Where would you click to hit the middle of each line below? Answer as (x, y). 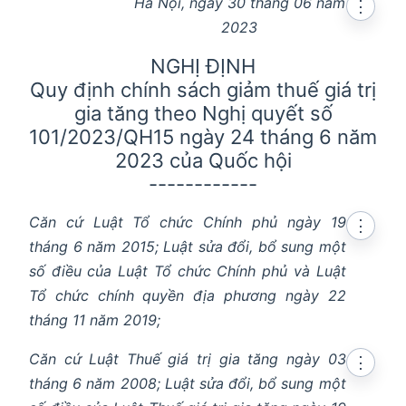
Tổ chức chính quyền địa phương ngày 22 (188, 295)
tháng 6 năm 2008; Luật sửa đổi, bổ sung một (188, 383)
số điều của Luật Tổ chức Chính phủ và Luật (188, 271)
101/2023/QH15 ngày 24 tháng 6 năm (203, 136)
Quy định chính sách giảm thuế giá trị (203, 89)
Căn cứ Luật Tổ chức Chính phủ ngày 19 (188, 222)
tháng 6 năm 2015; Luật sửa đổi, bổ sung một (188, 246)
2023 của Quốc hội (203, 160)
